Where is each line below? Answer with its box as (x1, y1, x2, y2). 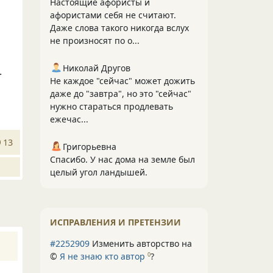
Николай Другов (63, 62, 130, 74)
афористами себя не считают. (50, 9, 176, 21)
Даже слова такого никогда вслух (50, 22, 189, 34)
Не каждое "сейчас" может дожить (50, 75, 195, 87)
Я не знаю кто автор (60, 250, 145, 262)
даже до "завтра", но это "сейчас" (50, 88, 191, 99)
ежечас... (50, 113, 88, 125)
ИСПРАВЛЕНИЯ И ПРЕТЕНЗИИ (50, 216, 181, 228)
